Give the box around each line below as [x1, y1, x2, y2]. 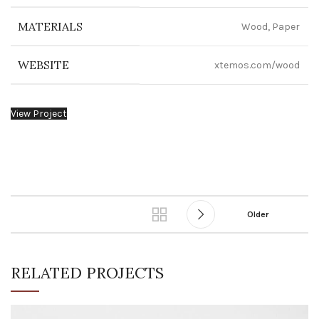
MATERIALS [18, 19, 83, 33]
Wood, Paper [241, 21, 300, 33]
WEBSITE [18, 58, 69, 72]
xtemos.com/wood [214, 59, 300, 71]
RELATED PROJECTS [11, 263, 164, 283]
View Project [11, 108, 67, 120]
